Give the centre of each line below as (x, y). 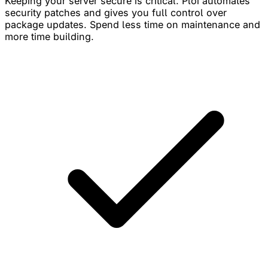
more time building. (49, 36)
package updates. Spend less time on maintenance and (133, 24)
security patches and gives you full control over (116, 12)
